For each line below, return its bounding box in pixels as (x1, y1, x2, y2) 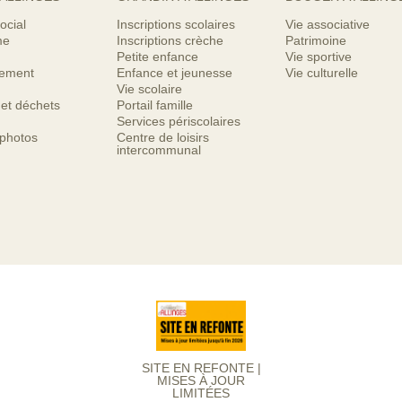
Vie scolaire (117, 82, 182, 97)
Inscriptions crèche (117, 33, 223, 48)
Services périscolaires (117, 114, 240, 129)
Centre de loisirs (117, 130, 209, 145)
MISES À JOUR (157, 373, 245, 389)
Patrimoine (285, 33, 346, 48)
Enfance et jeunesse (117, 66, 232, 81)
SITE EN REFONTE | (141, 361, 261, 376)
